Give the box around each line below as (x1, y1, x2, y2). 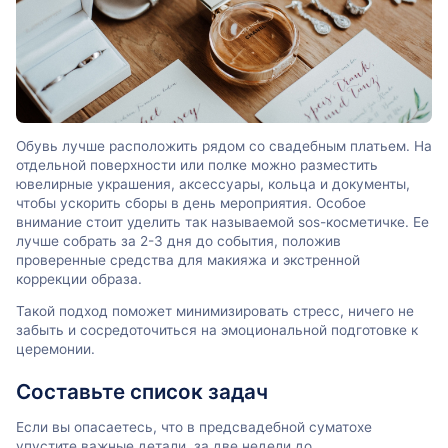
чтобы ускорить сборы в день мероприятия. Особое (16, 194, 366, 211)
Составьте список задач (16, 378, 268, 404)
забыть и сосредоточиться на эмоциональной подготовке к (16, 322, 418, 339)
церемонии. (16, 341, 95, 358)
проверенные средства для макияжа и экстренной (16, 251, 360, 268)
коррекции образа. (16, 270, 142, 287)
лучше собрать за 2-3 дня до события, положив (16, 232, 341, 249)
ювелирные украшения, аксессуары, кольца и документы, (16, 175, 410, 192)
